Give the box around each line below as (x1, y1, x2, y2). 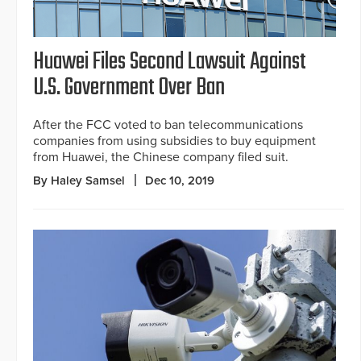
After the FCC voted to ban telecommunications (33, 116, 303, 133)
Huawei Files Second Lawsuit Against (33, 43, 306, 81)
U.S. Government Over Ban (33, 68, 225, 106)
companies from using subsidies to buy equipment (33, 132, 316, 149)
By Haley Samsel (33, 172, 125, 188)
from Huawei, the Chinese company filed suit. (33, 148, 288, 165)
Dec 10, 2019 (145, 172, 214, 188)
